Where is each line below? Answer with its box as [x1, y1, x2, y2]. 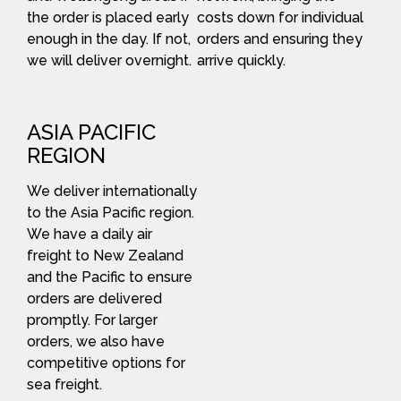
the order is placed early [27, 8, 189, 26]
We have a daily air [27, 225, 152, 243]
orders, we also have [27, 332, 165, 350]
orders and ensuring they [197, 30, 363, 47]
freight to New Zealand [27, 246, 183, 264]
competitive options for [27, 354, 185, 371]
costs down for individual [197, 8, 364, 26]
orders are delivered [27, 289, 162, 307]
